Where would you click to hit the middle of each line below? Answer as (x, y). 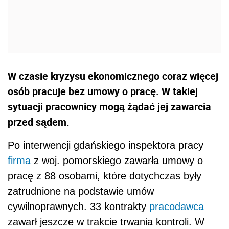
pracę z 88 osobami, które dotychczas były (105, 176)
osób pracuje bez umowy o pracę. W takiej (103, 91)
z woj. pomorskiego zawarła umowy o (117, 161)
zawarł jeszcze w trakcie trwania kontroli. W (106, 222)
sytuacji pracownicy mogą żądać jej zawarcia (109, 107)
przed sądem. (39, 122)
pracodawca (177, 207)
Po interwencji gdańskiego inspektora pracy (106, 145)
